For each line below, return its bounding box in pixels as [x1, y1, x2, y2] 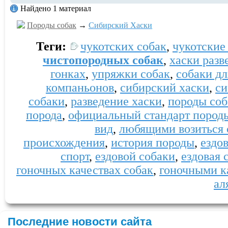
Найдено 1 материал [20, 4, 91, 13]
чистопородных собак [43, 53, 163, 67]
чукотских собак [80, 40, 166, 53]
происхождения [23, 136, 105, 149]
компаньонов [46, 81, 114, 94]
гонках [50, 67, 85, 80]
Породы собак [27, 21, 76, 30]
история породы [111, 136, 194, 149]
